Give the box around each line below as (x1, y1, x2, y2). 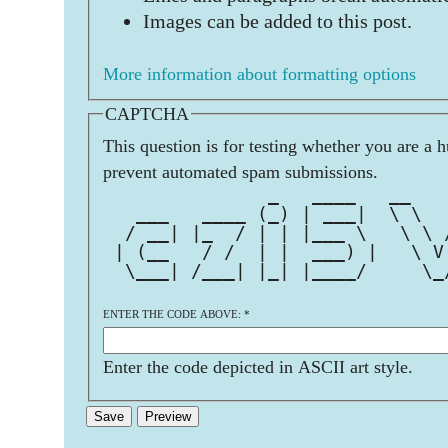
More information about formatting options (103, 64, 416, 85)
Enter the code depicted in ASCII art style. (103, 356, 413, 377)
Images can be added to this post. (143, 10, 412, 33)
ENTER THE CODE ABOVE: (103, 307, 244, 320)
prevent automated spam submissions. (103, 161, 378, 182)
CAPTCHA (105, 103, 189, 124)
